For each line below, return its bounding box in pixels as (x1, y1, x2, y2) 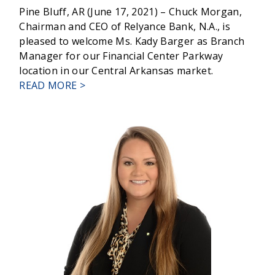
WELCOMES (84, 122, 141, 136)
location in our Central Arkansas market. (19, 64, 214, 78)
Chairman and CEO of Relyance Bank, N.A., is (19, 20, 231, 34)
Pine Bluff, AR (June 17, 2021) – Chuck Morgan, (19, 5, 242, 19)
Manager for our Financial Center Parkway (19, 49, 223, 63)
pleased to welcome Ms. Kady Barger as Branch (19, 34, 245, 48)
